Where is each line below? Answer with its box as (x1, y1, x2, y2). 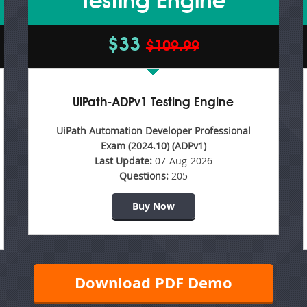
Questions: (119, 169, 169, 182)
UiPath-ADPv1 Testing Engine (73, 97, 234, 109)
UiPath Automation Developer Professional (56, 124, 251, 137)
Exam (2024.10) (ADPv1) (100, 139, 206, 152)
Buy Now (132, 199, 175, 212)
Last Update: (94, 154, 152, 167)
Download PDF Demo (75, 272, 232, 293)
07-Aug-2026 (151, 154, 212, 167)
